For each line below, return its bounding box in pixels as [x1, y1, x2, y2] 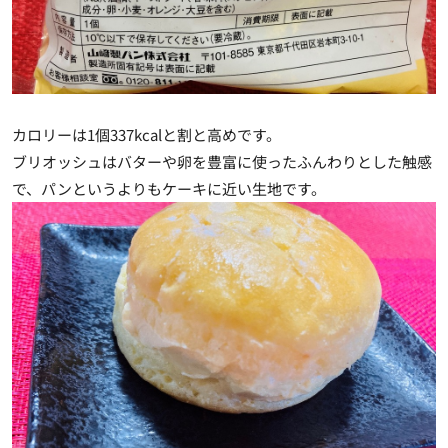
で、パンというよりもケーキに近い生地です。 [12, 177, 326, 199]
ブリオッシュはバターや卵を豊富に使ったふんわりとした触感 [12, 150, 432, 172]
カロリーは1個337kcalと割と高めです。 [12, 123, 281, 145]
